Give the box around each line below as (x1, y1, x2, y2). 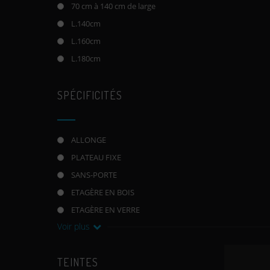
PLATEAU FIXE (71, 152, 122, 163)
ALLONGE (71, 134, 107, 145)
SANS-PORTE (71, 169, 118, 180)
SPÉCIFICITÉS (57, 89, 123, 102)
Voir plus (57, 221, 90, 232)
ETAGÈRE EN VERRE (71, 204, 140, 215)
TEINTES (57, 256, 99, 269)
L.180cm (71, 53, 101, 64)
